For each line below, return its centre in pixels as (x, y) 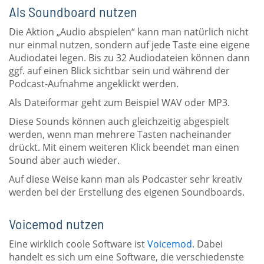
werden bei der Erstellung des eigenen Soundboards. (127, 192)
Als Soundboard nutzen (73, 11)
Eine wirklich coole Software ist (78, 244)
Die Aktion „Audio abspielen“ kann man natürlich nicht (129, 32)
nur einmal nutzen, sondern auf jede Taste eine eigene (129, 44)
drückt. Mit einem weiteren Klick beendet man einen (124, 147)
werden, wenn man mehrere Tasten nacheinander (120, 134)
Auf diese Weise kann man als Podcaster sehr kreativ (126, 179)
